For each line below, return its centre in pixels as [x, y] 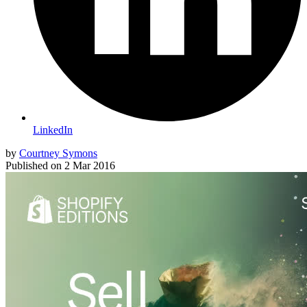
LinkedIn [53, 130]
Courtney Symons [58, 153]
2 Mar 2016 [90, 166]
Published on [34, 166]
